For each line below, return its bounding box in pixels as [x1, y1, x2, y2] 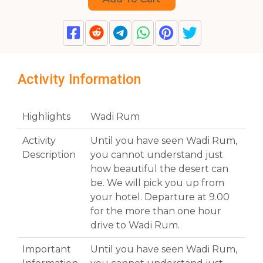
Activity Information [18, 71, 141, 88]
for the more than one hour [90, 205, 221, 217]
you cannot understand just [90, 149, 223, 161]
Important [22, 244, 71, 255]
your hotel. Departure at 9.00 [90, 191, 230, 203]
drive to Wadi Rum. [90, 220, 180, 231]
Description [22, 149, 76, 161]
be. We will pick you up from [90, 177, 224, 189]
